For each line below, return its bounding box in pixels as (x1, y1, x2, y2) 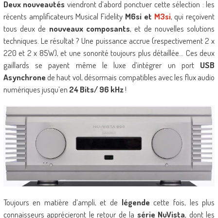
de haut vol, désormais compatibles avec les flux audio (45, 72, 215, 83)
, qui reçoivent (170, 11, 215, 22)
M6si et (125, 11, 154, 22)
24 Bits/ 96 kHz (69, 84, 124, 95)
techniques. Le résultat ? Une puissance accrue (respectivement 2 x (3, 36, 215, 46)
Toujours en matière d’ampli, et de (3, 197, 122, 208)
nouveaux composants (49, 23, 130, 34)
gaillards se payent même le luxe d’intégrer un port (3, 60, 200, 71)
